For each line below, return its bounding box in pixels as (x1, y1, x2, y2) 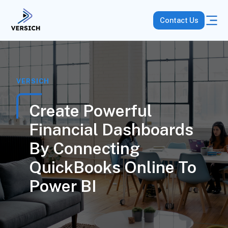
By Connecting (28, 139, 140, 158)
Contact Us (159, 16, 198, 25)
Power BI (28, 177, 97, 195)
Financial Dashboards (28, 120, 193, 139)
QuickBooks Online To (28, 158, 196, 177)
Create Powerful (28, 101, 152, 120)
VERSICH (16, 77, 49, 85)
